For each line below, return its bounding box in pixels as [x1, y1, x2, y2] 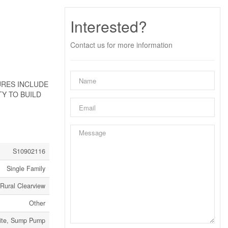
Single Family [7, 164, 45, 173]
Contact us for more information [70, 40, 173, 50]
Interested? [70, 15, 147, 37]
